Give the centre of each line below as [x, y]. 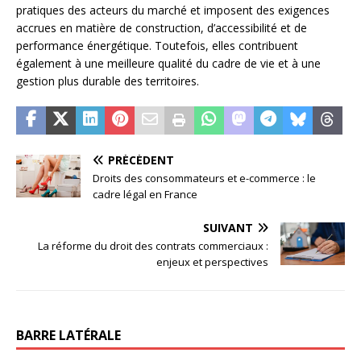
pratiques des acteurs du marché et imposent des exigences [173, 10]
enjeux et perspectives [212, 261]
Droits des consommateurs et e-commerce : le [204, 178]
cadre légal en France [145, 194]
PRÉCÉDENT [141, 160]
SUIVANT [228, 227]
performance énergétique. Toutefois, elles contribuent [157, 45]
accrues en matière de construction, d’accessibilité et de [162, 27]
